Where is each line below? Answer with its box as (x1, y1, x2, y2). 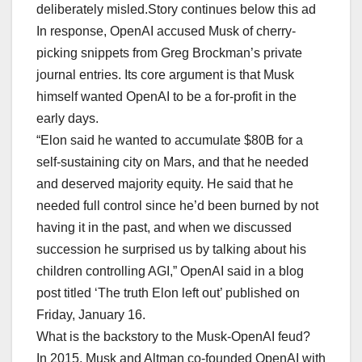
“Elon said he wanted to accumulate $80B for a (36, 133, 303, 148)
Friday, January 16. (36, 308, 145, 322)
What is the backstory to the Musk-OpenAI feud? (36, 330, 310, 344)
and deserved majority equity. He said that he (36, 177, 293, 192)
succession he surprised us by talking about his (36, 242, 306, 257)
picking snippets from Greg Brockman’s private (36, 46, 302, 61)
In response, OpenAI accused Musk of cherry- (36, 24, 296, 39)
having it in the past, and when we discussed (36, 221, 292, 235)
